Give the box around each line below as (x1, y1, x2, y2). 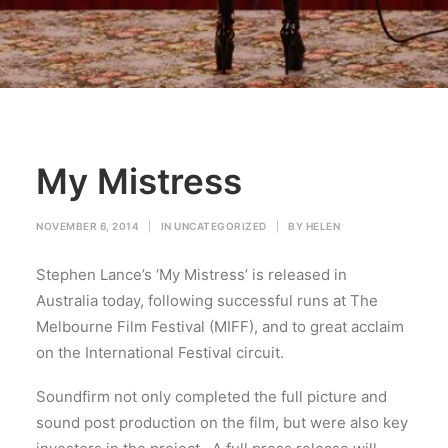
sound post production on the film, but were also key (36, 413, 408, 432)
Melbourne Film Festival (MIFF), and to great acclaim (36, 317, 404, 336)
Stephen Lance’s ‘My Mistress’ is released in (36, 265, 347, 284)
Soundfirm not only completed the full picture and (36, 387, 387, 406)
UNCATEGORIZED (174, 220, 267, 232)
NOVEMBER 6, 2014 (36, 220, 139, 232)
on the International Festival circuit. (36, 343, 284, 362)
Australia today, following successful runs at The (36, 291, 378, 310)
